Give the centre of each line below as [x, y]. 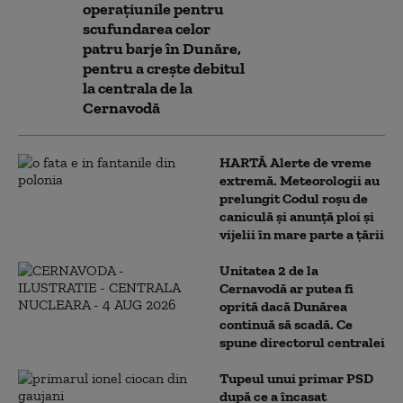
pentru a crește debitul [164, 68]
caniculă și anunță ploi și [297, 216]
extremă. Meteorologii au [300, 180]
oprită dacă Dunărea [283, 306]
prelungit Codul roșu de [294, 198]
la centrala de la [138, 88]
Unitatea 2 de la [269, 270]
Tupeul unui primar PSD [296, 378]
